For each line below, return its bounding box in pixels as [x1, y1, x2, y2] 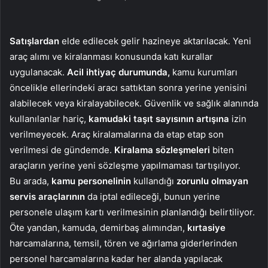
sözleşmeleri [156, 144, 210, 156]
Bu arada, [10, 175, 51, 187]
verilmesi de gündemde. [10, 144, 114, 156]
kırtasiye [187, 222, 226, 234]
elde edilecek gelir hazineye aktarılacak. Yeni [59, 35, 251, 47]
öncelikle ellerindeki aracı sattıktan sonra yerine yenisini [10, 82, 247, 94]
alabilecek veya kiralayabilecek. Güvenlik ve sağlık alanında [10, 98, 258, 109]
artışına [196, 113, 229, 125]
